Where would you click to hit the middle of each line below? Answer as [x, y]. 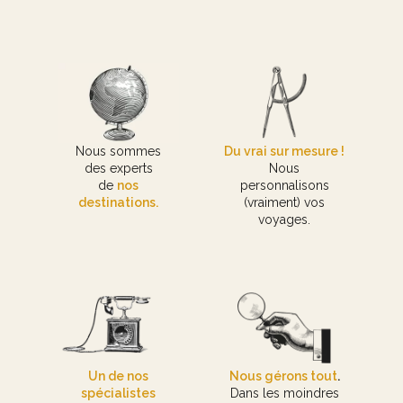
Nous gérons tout [283, 376]
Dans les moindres [284, 394]
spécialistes [119, 394]
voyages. [285, 220]
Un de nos [119, 376]
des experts [118, 169]
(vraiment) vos [285, 203]
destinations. [119, 203]
